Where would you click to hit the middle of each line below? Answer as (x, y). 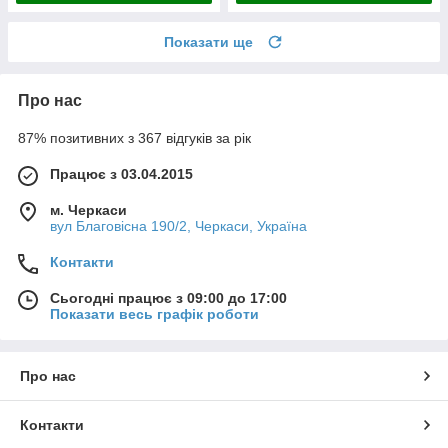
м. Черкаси (88, 209)
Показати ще (208, 41)
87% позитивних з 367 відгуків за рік (134, 137)
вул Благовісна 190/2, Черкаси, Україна (178, 225)
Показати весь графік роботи (154, 313)
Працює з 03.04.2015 (121, 173)
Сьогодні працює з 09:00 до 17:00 (168, 297)
